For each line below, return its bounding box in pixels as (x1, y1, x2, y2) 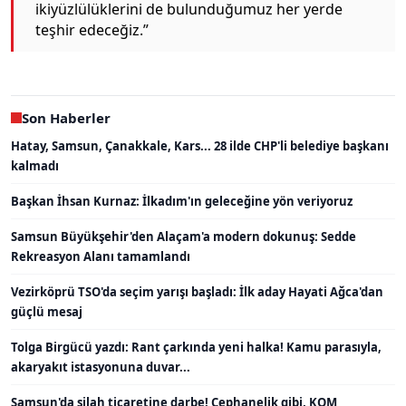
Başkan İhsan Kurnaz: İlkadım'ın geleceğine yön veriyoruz (11, 192, 353, 209)
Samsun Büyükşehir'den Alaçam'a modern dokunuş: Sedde (11, 227, 356, 245)
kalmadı (11, 157, 59, 174)
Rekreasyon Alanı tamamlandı (11, 247, 190, 265)
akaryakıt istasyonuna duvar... (11, 358, 190, 375)
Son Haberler (22, 108, 111, 127)
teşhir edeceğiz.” (35, 19, 149, 40)
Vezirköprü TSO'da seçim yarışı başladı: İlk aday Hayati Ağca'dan (11, 283, 383, 300)
